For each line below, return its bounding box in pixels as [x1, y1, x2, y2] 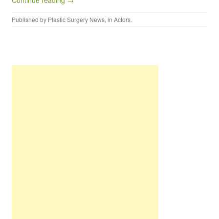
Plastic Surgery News [48, 15, 105, 24]
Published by [12, 15, 48, 24]
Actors [114, 15, 131, 24]
